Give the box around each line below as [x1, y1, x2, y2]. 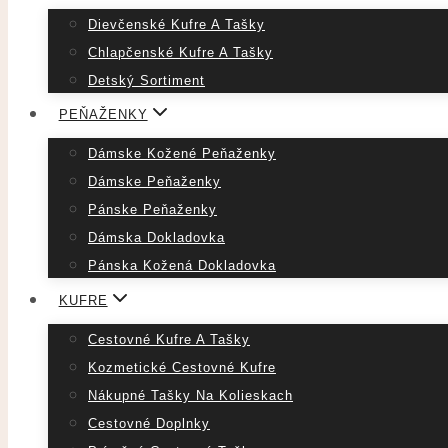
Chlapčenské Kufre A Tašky [88, 44, 273, 60]
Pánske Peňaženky [88, 202, 217, 218]
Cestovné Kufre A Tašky [88, 331, 250, 347]
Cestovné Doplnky [88, 415, 210, 431]
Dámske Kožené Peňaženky [88, 146, 276, 162]
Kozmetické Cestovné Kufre [88, 359, 276, 375]
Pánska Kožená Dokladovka [88, 258, 276, 274]
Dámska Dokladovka [88, 230, 225, 246]
